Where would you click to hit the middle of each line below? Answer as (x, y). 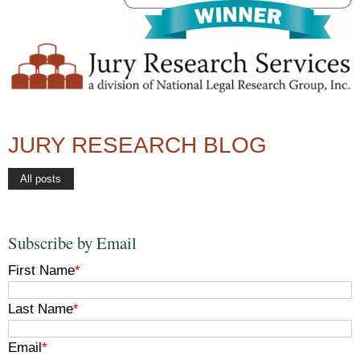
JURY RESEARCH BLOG (137, 145)
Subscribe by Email (72, 243)
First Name (41, 271)
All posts (41, 179)
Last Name (41, 309)
